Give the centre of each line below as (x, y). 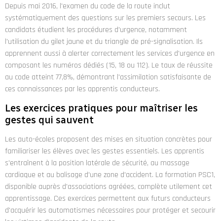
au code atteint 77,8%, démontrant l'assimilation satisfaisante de (108, 77)
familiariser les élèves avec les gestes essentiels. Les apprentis (105, 151)
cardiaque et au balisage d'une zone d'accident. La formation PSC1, (110, 175)
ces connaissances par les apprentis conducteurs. (82, 89)
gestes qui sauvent (49, 120)
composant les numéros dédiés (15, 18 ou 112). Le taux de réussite (109, 65)
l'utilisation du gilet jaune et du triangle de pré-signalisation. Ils (104, 41)
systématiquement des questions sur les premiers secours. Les (105, 18)
